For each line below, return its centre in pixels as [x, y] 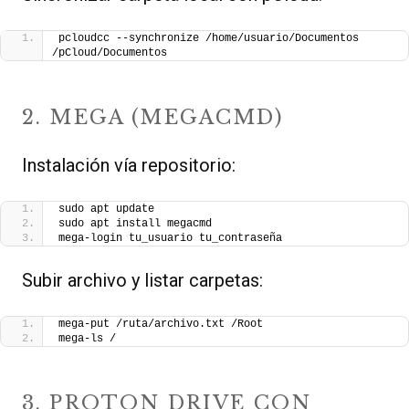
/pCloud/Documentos [110, 53]
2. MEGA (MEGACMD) [152, 118]
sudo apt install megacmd [135, 224]
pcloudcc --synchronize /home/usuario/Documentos [209, 39]
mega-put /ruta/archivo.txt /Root [161, 325]
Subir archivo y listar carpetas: [142, 281]
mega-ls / [87, 339]
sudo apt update [106, 210]
